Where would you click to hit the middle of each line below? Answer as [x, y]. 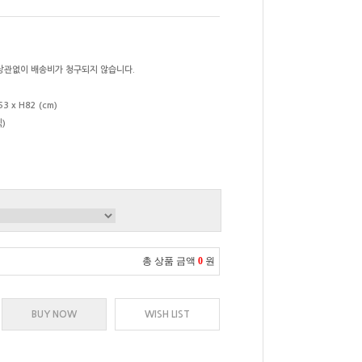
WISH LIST [167, 315]
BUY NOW [54, 315]
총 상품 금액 [169, 261]
